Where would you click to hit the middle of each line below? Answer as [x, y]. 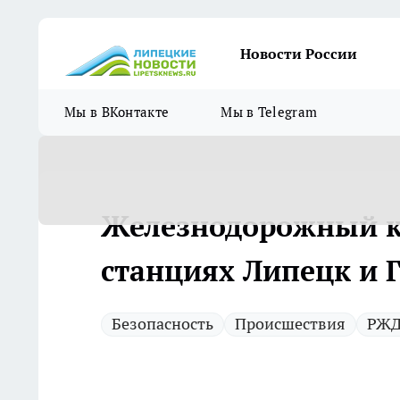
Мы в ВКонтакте [117, 112]
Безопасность [162, 324]
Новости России [299, 54]
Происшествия [290, 324]
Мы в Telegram [269, 112]
